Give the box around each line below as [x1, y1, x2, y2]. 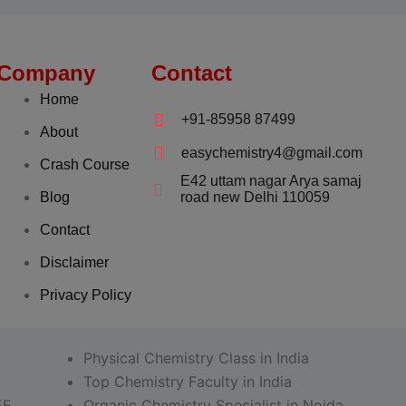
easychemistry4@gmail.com [181, 145, 362, 160]
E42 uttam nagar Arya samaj [180, 173, 362, 188]
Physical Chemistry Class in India [83, 349, 309, 367]
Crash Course [40, 157, 130, 172]
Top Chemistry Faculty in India [83, 372, 292, 391]
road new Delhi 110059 [180, 189, 330, 205]
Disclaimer [40, 255, 109, 270]
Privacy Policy [40, 287, 131, 303]
